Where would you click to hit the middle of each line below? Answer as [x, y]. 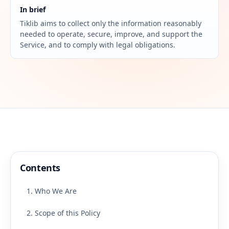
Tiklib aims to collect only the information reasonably [111, 23]
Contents [40, 168]
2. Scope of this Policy [63, 213]
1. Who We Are [52, 191]
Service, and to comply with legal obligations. [98, 45]
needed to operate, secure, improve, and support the [111, 34]
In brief [33, 9]
